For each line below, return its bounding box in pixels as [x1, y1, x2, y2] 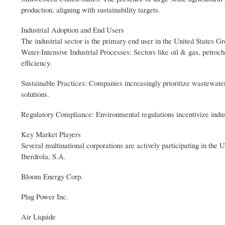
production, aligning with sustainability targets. [21, 5, 160, 15]
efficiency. [21, 58, 52, 68]
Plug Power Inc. [21, 191, 68, 201]
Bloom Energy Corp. [21, 171, 83, 181]
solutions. [21, 89, 49, 99]
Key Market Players [21, 129, 81, 140]
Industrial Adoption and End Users [21, 25, 124, 35]
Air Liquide [21, 211, 56, 221]
